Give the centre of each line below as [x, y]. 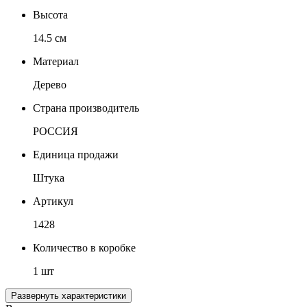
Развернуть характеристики [94, 296]
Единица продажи [76, 155]
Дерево [50, 85]
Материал [56, 62]
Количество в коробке [84, 248]
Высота [50, 15]
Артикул [53, 201]
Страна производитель [86, 108]
